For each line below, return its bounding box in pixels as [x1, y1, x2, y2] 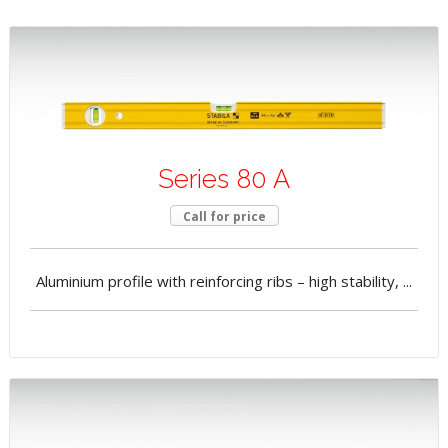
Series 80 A [158, 163, 290, 194]
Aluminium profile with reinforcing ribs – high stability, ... [36, 270, 412, 291]
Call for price [182, 207, 266, 225]
